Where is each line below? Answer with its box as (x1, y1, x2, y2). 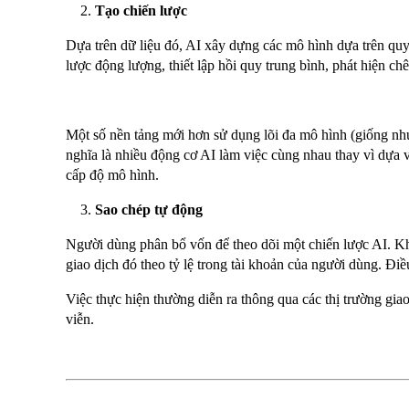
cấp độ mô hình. (66, 167, 159, 184)
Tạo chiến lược (95, 3, 187, 19)
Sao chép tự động (95, 202, 203, 218)
